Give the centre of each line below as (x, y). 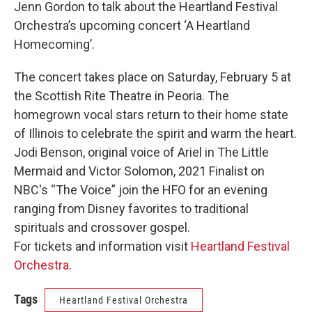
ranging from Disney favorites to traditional (131, 209)
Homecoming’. (54, 45)
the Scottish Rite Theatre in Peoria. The (122, 96)
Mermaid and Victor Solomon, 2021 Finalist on (139, 171)
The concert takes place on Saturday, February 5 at (153, 77)
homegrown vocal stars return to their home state (151, 115)
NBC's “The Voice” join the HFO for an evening (141, 190)
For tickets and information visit (102, 247)
